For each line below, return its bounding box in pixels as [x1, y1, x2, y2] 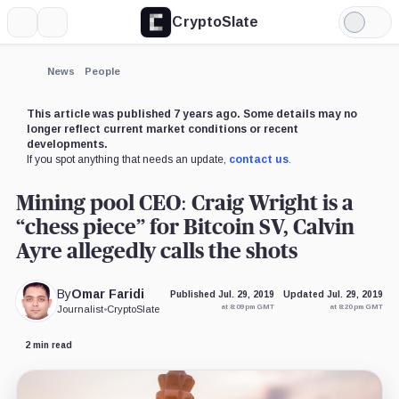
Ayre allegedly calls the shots [15, 240, 297, 263]
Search [52, 20, 97, 36]
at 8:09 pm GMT [221, 303, 275, 312]
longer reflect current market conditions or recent [26, 122, 298, 135]
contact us [228, 152, 289, 166]
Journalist [57, 304, 104, 315]
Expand [16, 62, 53, 76]
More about [24, 78, 78, 92]
